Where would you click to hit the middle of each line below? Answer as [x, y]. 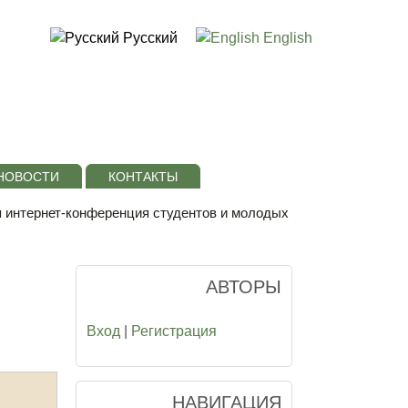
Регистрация [174, 331]
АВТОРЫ [244, 287]
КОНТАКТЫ [143, 177]
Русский [148, 38]
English [286, 38]
